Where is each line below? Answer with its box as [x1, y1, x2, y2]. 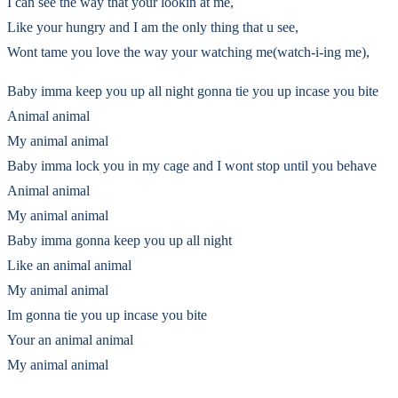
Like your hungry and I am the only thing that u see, [7, 20, 298, 35]
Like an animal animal [7, 258, 131, 273]
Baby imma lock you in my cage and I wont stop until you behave [7, 158, 377, 173]
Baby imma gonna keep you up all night [7, 233, 232, 248]
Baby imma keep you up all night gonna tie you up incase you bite [7, 84, 378, 99]
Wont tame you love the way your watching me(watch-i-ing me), [7, 44, 370, 60]
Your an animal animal [7, 332, 133, 347]
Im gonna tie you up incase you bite [7, 307, 207, 322]
